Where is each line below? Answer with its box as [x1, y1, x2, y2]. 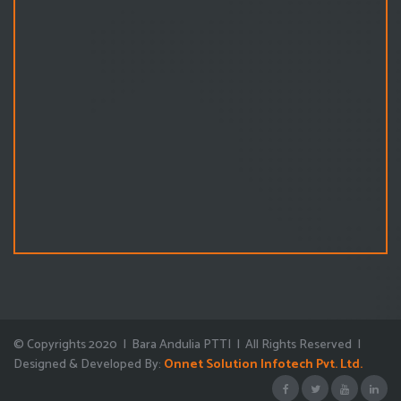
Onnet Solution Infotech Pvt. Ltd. [164, 354, 363, 375]
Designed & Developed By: [13, 354, 164, 375]
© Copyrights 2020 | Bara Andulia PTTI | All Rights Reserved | [13, 334, 363, 355]
